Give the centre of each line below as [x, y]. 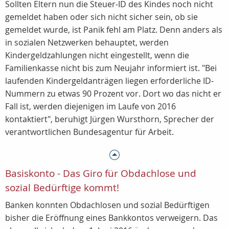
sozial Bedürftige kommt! [62, 188]
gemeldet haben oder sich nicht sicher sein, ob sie [101, 17]
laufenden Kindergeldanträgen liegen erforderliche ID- [109, 81]
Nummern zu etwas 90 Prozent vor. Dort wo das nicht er [113, 94]
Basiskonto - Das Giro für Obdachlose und [101, 173]
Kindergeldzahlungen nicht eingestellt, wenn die [97, 55]
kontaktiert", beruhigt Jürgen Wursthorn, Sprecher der [110, 119]
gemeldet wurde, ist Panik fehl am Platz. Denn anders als [114, 30]
